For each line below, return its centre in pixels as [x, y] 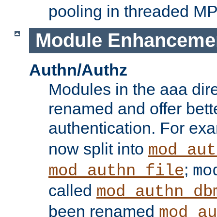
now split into [98, 149]
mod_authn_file [116, 171]
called [72, 191]
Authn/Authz [78, 70]
